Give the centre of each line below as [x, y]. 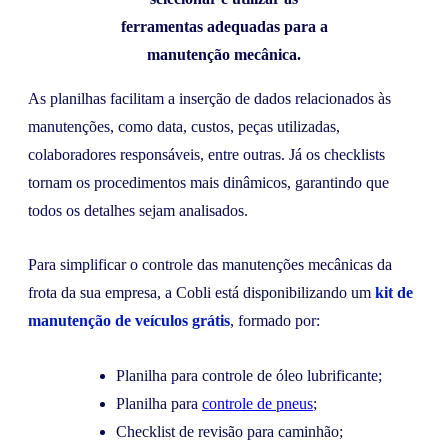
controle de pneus [257, 403]
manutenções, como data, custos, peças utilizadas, [184, 127]
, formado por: [275, 321]
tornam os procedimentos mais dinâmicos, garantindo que [208, 183]
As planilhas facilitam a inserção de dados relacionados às [209, 99]
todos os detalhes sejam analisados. [138, 211]
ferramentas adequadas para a [224, 27]
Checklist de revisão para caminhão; [229, 431]
